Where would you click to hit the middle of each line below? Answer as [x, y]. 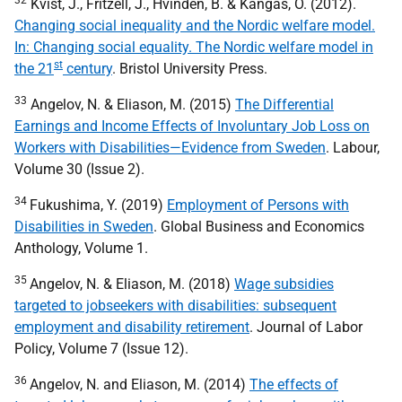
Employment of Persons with [258, 205]
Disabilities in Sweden [84, 227]
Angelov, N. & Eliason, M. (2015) [131, 105]
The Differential [284, 105]
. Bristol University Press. [190, 69]
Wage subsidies [284, 284]
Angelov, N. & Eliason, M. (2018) [132, 284]
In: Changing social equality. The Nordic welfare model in [194, 47]
